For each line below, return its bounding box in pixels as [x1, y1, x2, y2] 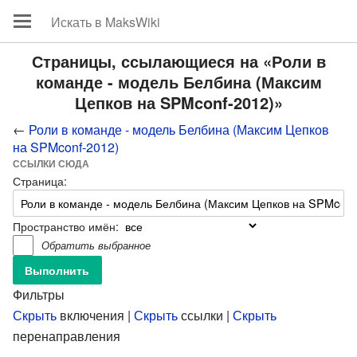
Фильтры [13, 285, 65, 304]
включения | [57, 306, 134, 324]
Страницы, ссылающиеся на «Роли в [31, 49, 326, 73]
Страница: [13, 172, 67, 189]
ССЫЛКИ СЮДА [13, 157, 89, 171]
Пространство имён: [13, 217, 119, 234]
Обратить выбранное [41, 237, 151, 253]
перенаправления [13, 327, 120, 345]
